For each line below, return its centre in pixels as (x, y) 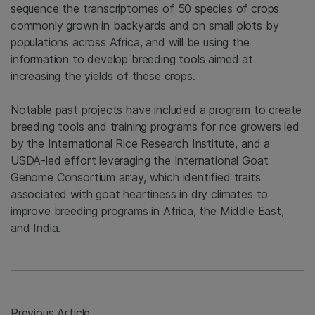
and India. (36, 228)
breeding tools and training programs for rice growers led (155, 127)
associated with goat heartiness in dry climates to (140, 194)
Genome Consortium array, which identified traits (136, 178)
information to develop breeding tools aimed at (132, 59)
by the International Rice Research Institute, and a (141, 144)
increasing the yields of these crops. (103, 76)
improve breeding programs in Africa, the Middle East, (147, 211)
